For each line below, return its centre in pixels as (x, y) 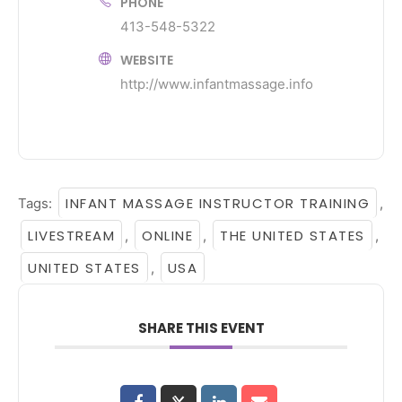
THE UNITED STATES (293, 235)
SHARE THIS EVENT (201, 328)
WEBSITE (147, 60)
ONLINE (167, 235)
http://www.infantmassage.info (217, 83)
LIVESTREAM (71, 235)
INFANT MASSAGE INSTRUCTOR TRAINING (218, 203)
